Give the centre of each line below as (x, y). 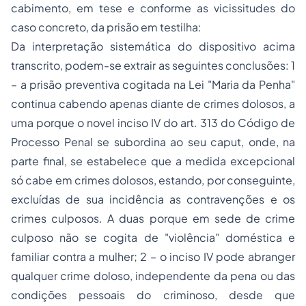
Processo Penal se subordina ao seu (111, 142)
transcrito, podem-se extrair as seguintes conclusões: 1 (153, 65)
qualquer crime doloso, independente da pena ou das (153, 276)
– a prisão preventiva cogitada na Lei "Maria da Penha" (153, 84)
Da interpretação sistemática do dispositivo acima (153, 46)
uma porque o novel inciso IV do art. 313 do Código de (153, 123)
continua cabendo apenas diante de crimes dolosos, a (153, 103)
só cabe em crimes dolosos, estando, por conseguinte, (153, 180)
